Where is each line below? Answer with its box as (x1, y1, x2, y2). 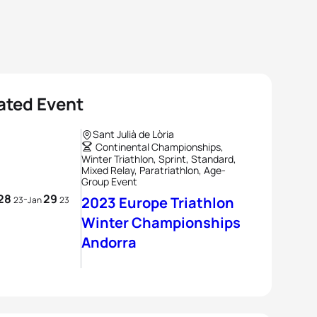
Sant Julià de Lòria (93, 127, 174, 141)
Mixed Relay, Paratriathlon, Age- (81, 163, 226, 177)
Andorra (81, 233, 137, 252)
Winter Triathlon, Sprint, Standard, (81, 152, 236, 166)
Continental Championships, (96, 140, 224, 154)
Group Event (81, 175, 137, 188)
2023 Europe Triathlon (81, 193, 234, 212)
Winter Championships (81, 213, 241, 232)
